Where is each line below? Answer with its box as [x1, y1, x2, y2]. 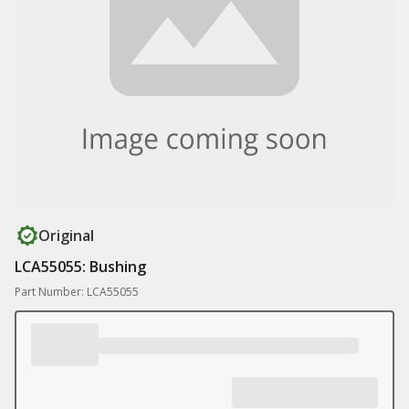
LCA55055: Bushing [15, 257, 146, 277]
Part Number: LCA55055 [15, 284, 139, 299]
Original [38, 225, 94, 246]
